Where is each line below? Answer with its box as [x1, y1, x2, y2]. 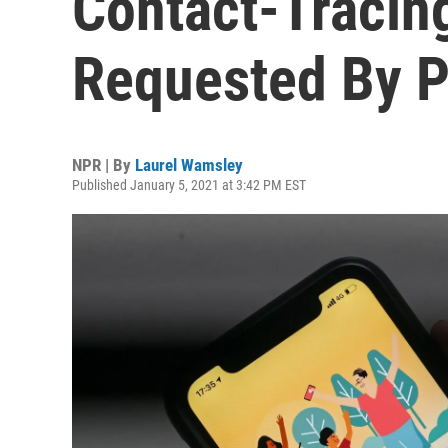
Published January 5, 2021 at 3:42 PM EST [72, 177, 306, 193]
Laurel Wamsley [135, 155, 243, 175]
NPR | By [72, 155, 135, 175]
